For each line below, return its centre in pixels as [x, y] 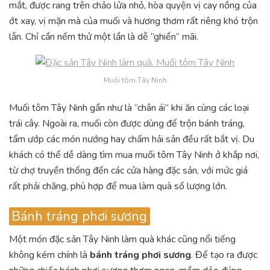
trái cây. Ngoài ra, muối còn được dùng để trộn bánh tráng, [127, 123]
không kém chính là [49, 255]
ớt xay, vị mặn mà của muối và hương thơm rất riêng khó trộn [133, 21]
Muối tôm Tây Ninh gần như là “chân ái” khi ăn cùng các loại [129, 108]
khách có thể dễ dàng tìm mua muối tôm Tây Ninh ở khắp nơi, [134, 155]
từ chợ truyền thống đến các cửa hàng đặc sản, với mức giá [128, 170]
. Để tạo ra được [224, 255]
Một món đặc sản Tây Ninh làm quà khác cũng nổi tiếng [122, 240]
